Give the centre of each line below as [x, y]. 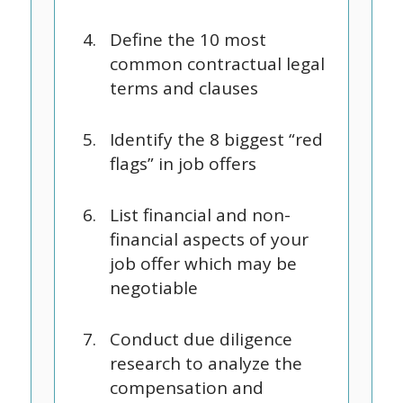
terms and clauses [184, 88]
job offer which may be [203, 264]
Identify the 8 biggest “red [216, 139]
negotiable [153, 288]
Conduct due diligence [201, 339]
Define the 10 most [188, 40]
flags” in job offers [183, 164]
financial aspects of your [209, 239]
